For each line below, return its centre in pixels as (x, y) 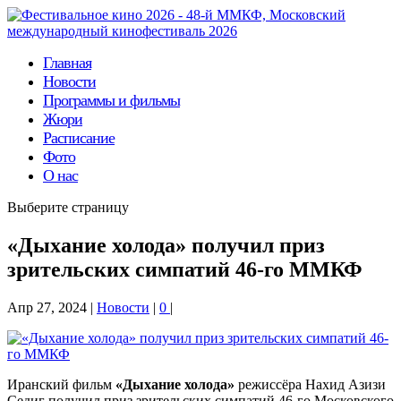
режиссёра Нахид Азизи (310, 384)
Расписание (79, 138)
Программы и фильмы (111, 100)
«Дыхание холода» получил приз (166, 245)
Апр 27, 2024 (47, 307)
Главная (67, 63)
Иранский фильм (61, 384)
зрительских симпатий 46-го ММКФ (185, 269)
